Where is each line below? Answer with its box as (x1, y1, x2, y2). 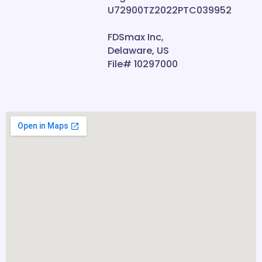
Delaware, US (108, 44, 169, 57)
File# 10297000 (108, 57, 178, 71)
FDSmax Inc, (108, 30, 164, 44)
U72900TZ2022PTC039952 (108, 4, 232, 17)
